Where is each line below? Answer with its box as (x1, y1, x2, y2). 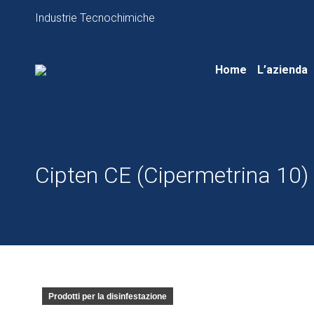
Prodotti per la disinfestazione (48, 292, 167, 301)
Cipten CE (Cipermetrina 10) (35, 162, 308, 189)
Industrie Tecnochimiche (35, 11, 155, 25)
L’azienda (257, 63, 308, 76)
